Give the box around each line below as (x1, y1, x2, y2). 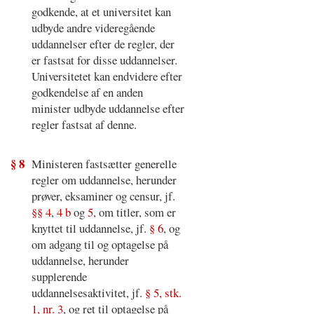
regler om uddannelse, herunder (31, 172, 177, 189)
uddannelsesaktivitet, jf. (31, 285, 145, 301)
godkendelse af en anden (31, 83, 143, 100)
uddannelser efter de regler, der (31, 35, 175, 52)
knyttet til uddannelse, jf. (31, 220, 149, 237)
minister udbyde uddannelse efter (31, 100, 184, 116)
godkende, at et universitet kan (31, 3, 171, 20)
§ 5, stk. (144, 285, 182, 301)
